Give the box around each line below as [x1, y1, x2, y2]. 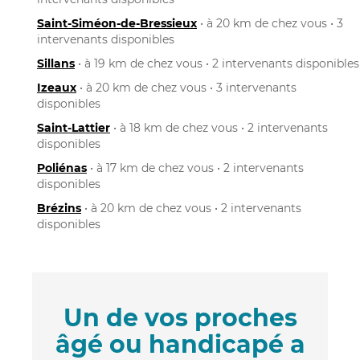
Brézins [37, 200, 81, 215]
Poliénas [37, 160, 87, 175]
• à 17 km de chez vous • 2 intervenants [87, 160, 304, 175]
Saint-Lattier [37, 120, 110, 135]
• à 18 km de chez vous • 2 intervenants [110, 120, 328, 135]
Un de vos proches [63, 302, 297, 333]
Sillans [37, 55, 75, 71]
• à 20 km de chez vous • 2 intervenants [81, 200, 301, 215]
